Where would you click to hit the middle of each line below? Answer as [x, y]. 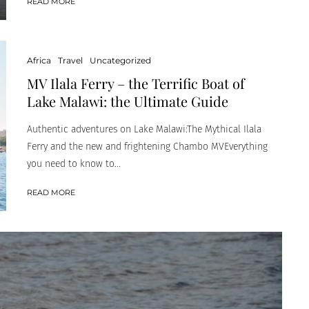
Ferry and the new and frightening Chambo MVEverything [147, 146]
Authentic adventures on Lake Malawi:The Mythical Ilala [144, 129]
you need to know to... [74, 163]
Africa [39, 60]
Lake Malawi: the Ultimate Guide [128, 101]
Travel [70, 60]
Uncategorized [120, 60]
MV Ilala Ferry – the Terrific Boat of [136, 83]
